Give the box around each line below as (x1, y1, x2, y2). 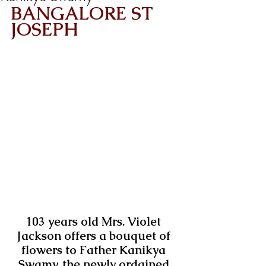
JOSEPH (11, 18, 78, 41)
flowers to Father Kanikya (21, 242, 169, 258)
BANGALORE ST (11, 2, 158, 25)
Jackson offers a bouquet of (17, 227, 173, 243)
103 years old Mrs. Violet (26, 213, 164, 229)
